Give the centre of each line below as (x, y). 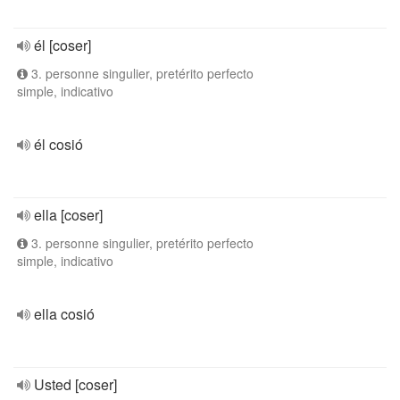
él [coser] (62, 45)
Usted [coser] (75, 384)
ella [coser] (68, 215)
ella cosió (64, 314)
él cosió (58, 144)
